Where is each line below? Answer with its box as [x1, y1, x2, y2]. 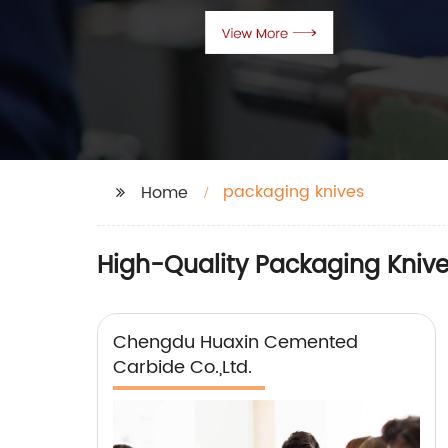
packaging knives [223, 178, 364, 205]
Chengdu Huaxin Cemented [113, 327, 358, 357]
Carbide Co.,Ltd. [113, 352, 252, 382]
